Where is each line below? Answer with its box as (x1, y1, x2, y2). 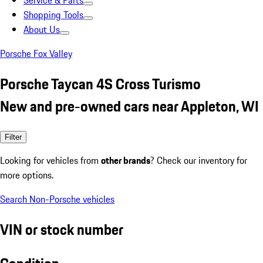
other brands (101, 153, 150, 167)
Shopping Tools (23, 8, 83, 22)
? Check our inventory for (150, 153, 247, 167)
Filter (5, 132, 22, 141)
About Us (23, 22, 60, 36)
